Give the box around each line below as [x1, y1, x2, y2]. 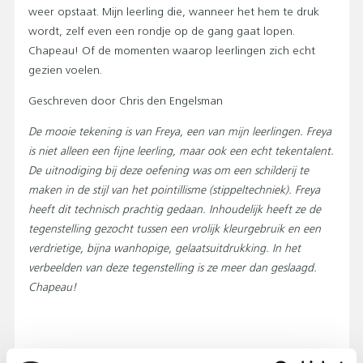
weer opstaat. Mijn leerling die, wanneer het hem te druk [28, 6, 319, 19]
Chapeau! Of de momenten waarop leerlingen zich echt [28, 45, 315, 58]
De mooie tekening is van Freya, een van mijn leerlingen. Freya [28, 126, 331, 139]
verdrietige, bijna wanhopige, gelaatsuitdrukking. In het [28, 242, 301, 255]
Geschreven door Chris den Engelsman [28, 95, 223, 108]
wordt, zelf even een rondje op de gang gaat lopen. [28, 25, 295, 38]
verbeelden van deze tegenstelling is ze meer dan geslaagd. [28, 262, 317, 275]
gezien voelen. [28, 64, 102, 77]
